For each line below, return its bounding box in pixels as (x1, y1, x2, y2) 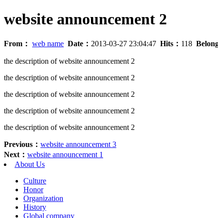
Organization (23, 194, 63, 202)
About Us (15, 160, 45, 168)
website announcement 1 (27, 150, 103, 159)
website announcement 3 (40, 140, 116, 148)
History (23, 202, 46, 211)
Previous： (4, 140, 40, 148)
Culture (23, 176, 46, 185)
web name (32, 39, 64, 48)
